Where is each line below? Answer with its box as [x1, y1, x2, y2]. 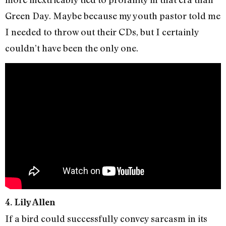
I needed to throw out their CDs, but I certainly [5, 26, 199, 37]
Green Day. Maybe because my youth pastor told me [5, 10, 220, 21]
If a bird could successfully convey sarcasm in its [5, 212, 207, 224]
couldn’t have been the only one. [5, 42, 138, 53]
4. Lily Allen [5, 196, 55, 207]
